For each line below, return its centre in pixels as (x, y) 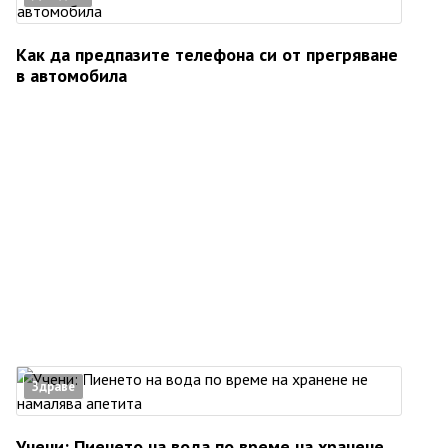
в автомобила (71, 75)
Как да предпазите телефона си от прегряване (207, 54)
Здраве (53, 387)
